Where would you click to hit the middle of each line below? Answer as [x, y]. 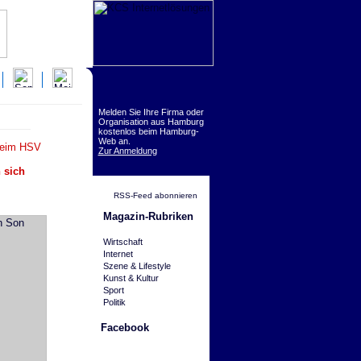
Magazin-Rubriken [148, 216]
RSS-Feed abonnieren [155, 195]
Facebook [124, 328]
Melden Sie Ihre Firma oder [151, 112]
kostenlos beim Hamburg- [148, 131]
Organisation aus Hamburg [151, 122]
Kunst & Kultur [131, 278]
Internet [118, 254]
